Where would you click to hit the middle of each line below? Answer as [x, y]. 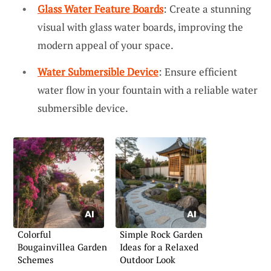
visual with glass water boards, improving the [140, 27]
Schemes [36, 259]
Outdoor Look [148, 259]
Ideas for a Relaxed [159, 247]
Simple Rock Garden [161, 234]
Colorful [34, 234]
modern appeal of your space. [106, 45]
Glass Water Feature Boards [100, 9]
